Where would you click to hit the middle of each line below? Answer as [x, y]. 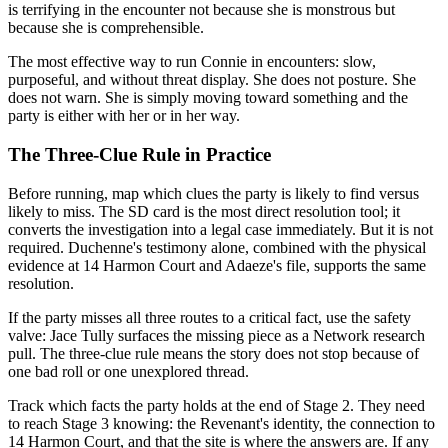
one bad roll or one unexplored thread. [128, 371]
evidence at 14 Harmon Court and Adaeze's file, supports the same [217, 265]
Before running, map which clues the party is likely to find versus [213, 193]
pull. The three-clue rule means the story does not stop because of [213, 353]
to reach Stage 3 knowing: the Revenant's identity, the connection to [221, 423]
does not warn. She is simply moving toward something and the [208, 98]
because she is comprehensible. [106, 28]
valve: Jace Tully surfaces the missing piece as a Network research [216, 335]
